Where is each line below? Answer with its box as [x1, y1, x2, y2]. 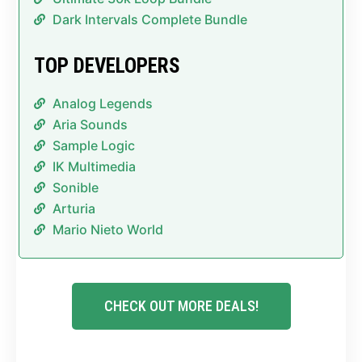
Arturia [52, 200, 95, 217]
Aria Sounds [52, 116, 128, 133]
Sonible [52, 179, 99, 196]
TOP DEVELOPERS [34, 54, 179, 78]
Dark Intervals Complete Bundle [52, 11, 247, 28]
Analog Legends [52, 95, 153, 112]
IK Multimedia [52, 158, 136, 175]
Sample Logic [52, 137, 135, 154]
